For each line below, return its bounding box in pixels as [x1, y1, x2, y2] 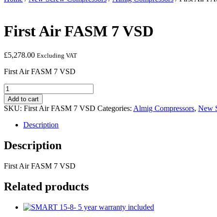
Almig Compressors [133, 104, 194, 112]
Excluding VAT [37, 51, 77, 59]
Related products [4, 180, 89, 193]
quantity [3, 126, 28, 135]
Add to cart [8, 95, 39, 103]
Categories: [97, 104, 133, 112]
